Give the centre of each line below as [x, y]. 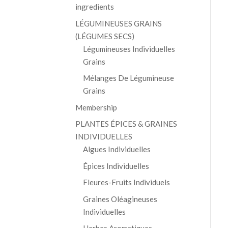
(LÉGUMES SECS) [105, 36]
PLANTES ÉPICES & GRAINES [126, 124]
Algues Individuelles [117, 149]
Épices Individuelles [116, 166]
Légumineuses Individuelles [129, 49]
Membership [96, 107]
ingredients [94, 7]
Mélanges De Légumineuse [128, 78]
